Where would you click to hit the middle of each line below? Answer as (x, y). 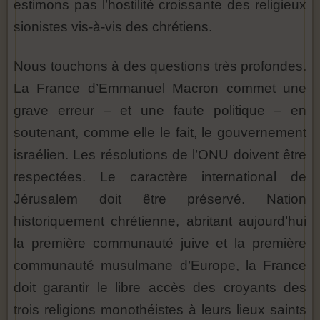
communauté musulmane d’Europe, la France (160, 266)
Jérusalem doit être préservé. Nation (160, 199)
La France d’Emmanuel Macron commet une (160, 89)
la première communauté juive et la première (160, 244)
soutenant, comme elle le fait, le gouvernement (160, 133)
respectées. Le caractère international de (160, 177)
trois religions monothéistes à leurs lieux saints (160, 310)
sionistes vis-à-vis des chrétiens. (113, 27)
